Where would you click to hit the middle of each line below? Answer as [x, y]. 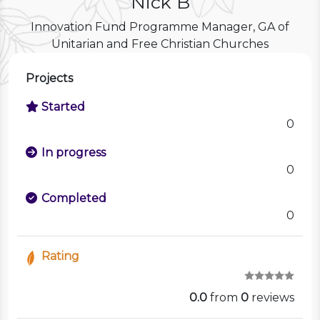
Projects [49, 79]
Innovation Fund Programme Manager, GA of [160, 27]
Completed [74, 199]
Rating [60, 256]
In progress [74, 153]
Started [63, 107]
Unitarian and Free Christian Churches [160, 44]
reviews [271, 297]
